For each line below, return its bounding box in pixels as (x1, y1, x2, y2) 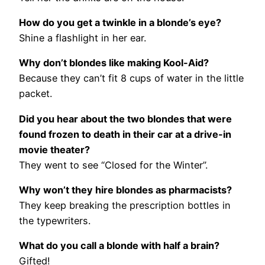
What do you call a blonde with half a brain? (19, 240, 219, 252)
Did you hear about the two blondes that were (19, 112, 232, 125)
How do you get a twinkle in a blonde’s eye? (19, 17, 221, 29)
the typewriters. (19, 214, 91, 227)
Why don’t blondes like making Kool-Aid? (19, 57, 209, 69)
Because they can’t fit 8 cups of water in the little (19, 72, 244, 85)
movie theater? (19, 143, 90, 156)
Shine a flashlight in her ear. (19, 32, 146, 44)
